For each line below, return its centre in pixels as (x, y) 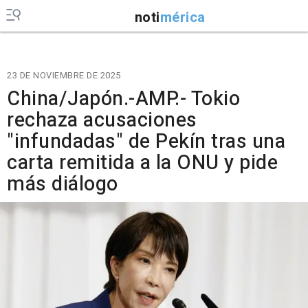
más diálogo (63, 184)
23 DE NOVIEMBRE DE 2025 (64, 75)
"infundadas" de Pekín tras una (146, 142)
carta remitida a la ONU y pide (142, 163)
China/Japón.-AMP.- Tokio (123, 99)
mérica (183, 17)
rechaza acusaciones (102, 120)
